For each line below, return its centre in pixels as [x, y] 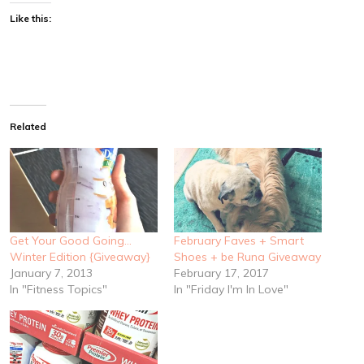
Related [28, 126]
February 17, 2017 [221, 273]
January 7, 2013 [51, 273]
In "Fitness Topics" [58, 289]
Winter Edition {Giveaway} [80, 256]
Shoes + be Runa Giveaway [247, 256]
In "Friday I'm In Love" [231, 289]
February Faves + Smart [239, 240]
